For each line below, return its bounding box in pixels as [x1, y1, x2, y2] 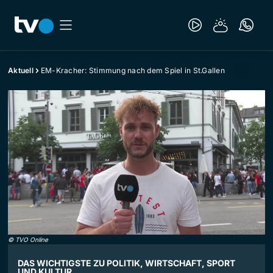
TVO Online [15, 236, 48, 244]
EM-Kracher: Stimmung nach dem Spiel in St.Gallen [40, 66, 225, 75]
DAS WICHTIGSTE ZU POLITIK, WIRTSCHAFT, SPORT [18, 258, 235, 269]
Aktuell [8, 66, 34, 75]
